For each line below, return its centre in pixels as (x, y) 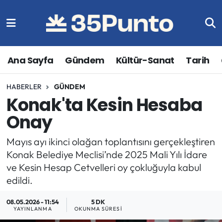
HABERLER (24, 86)
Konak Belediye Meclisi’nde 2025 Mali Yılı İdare (107, 154)
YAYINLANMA (32, 209)
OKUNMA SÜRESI (98, 209)
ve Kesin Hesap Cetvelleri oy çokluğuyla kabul (104, 167)
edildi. (19, 180)
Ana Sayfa (30, 60)
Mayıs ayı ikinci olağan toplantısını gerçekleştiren (111, 141)
